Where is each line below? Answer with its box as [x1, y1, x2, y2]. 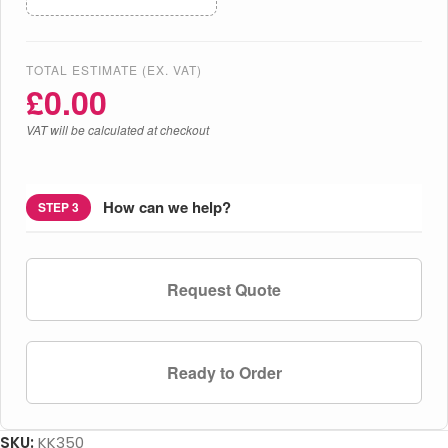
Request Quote [167, 277, 281, 301]
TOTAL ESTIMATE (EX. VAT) [26, 60, 202, 78]
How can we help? [103, 196, 231, 219]
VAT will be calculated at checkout [26, 120, 209, 138]
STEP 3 [38, 197, 79, 216]
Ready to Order [166, 360, 282, 384]
